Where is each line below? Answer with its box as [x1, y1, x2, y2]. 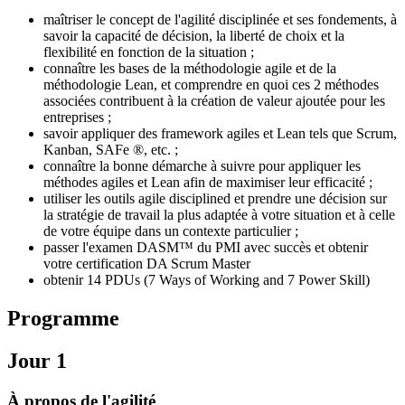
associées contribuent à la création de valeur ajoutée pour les [43, 92, 385, 108]
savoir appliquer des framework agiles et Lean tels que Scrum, [43, 125, 397, 141]
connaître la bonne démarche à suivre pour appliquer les [43, 157, 361, 174]
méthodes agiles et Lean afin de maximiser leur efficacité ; [43, 174, 372, 190]
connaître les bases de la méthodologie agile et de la [43, 60, 336, 76]
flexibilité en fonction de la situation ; [43, 43, 254, 60]
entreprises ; [43, 108, 111, 125]
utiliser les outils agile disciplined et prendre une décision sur [43, 190, 387, 206]
